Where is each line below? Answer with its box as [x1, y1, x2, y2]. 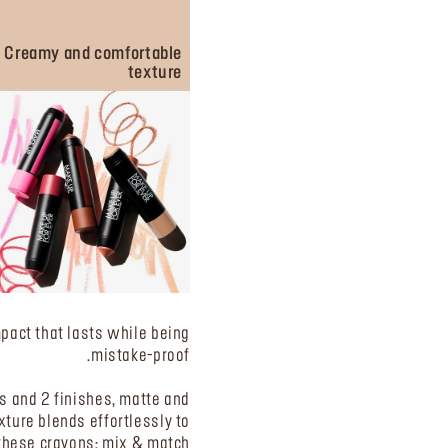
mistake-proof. [90, 347, 190, 364]
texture [127, 65, 182, 82]
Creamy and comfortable [4, 46, 182, 63]
